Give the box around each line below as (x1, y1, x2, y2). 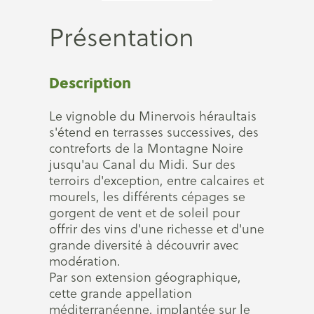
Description (49, 71, 131, 93)
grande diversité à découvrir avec (49, 236, 238, 254)
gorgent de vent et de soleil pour (49, 204, 240, 221)
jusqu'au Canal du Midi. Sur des (49, 156, 235, 173)
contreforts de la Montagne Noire (49, 139, 243, 157)
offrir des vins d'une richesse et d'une (49, 220, 264, 238)
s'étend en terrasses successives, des (49, 123, 259, 141)
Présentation (49, 20, 194, 55)
